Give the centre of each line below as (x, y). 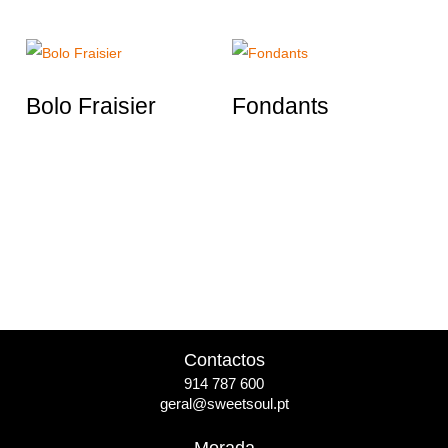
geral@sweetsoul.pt (224, 404)
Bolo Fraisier (91, 106)
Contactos (224, 360)
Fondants (280, 106)
